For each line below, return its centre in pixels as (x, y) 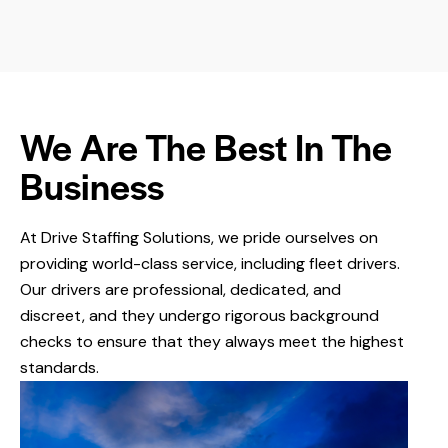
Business (92, 185)
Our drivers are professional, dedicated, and (180, 290)
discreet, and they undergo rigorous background (199, 316)
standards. (59, 368)
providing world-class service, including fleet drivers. (210, 264)
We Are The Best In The (206, 146)
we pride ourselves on (298, 238)
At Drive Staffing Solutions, (119, 238)
